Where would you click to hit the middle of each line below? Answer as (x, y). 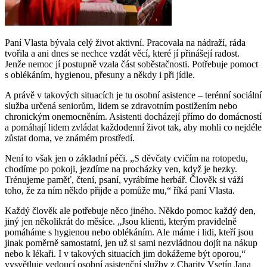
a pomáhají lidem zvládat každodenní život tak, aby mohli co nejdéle (133, 127)
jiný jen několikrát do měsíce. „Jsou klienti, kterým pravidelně (121, 221)
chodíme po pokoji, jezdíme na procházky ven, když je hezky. (121, 169)
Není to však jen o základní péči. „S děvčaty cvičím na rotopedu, (126, 158)
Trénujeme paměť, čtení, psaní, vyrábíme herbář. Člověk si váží (124, 179)
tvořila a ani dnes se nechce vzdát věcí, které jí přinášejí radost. (122, 53)
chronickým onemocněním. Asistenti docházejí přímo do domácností (133, 116)
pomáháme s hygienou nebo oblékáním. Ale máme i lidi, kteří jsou (129, 232)
